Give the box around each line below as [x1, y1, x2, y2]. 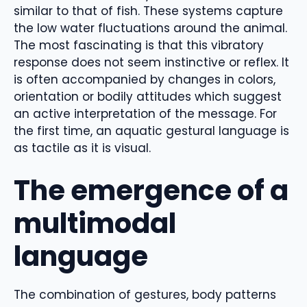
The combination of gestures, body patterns [14, 286, 276, 304]
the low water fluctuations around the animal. [14, 19, 287, 36]
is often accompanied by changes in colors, [14, 71, 275, 88]
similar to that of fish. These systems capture [14, 2, 283, 19]
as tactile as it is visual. [14, 139, 151, 156]
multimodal [14, 204, 176, 243]
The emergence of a [14, 171, 288, 210]
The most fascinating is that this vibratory [14, 36, 264, 53]
